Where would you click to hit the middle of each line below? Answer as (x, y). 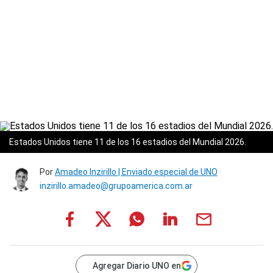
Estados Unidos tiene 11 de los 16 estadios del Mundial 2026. (128, 142)
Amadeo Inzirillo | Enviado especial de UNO (136, 172)
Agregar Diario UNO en (137, 266)
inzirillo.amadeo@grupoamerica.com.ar (116, 186)
